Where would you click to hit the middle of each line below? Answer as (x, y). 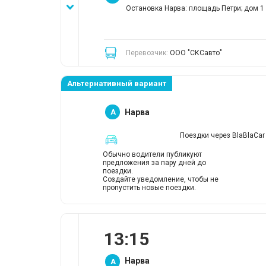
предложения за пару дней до (154, 163)
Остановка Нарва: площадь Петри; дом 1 (195, 8)
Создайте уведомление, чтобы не (161, 179)
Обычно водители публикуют (152, 154)
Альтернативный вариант (117, 83)
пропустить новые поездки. (149, 188)
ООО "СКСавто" (196, 53)
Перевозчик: (148, 53)
